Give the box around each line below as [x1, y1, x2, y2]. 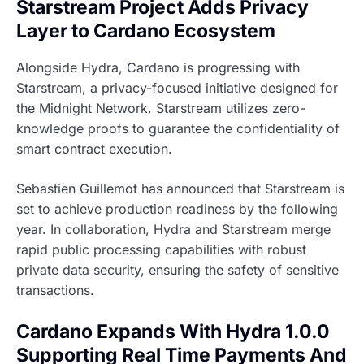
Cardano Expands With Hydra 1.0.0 [16, 319, 330, 343]
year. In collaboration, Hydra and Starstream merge [16, 220, 331, 237]
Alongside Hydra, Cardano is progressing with [16, 58, 300, 76]
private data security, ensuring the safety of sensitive [16, 261, 339, 278]
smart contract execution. [16, 140, 172, 157]
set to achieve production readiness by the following [16, 200, 338, 217]
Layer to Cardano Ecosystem [16, 19, 275, 42]
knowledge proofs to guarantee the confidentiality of [16, 119, 340, 136]
